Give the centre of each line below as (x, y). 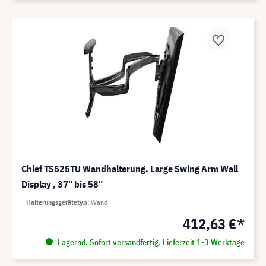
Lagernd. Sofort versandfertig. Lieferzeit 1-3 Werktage (150, 243)
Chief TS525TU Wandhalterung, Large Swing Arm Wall (130, 169)
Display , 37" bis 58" (62, 184)
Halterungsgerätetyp (57, 202)
